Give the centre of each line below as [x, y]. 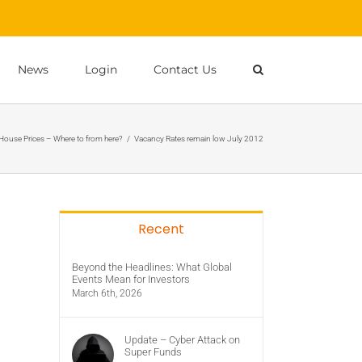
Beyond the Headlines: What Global [152, 267]
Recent [161, 229]
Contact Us [185, 69]
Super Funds [153, 352]
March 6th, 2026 [107, 293]
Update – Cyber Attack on [182, 340]
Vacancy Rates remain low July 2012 [199, 138]
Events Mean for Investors [131, 279]
